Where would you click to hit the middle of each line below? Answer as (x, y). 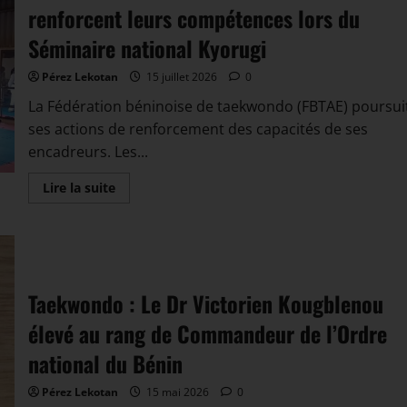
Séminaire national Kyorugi (147, 48)
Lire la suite (79, 187)
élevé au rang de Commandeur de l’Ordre (207, 333)
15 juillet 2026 (181, 76)
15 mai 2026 (177, 392)
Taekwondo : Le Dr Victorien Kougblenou (205, 303)
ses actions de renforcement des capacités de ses (198, 129)
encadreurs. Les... (88, 151)
